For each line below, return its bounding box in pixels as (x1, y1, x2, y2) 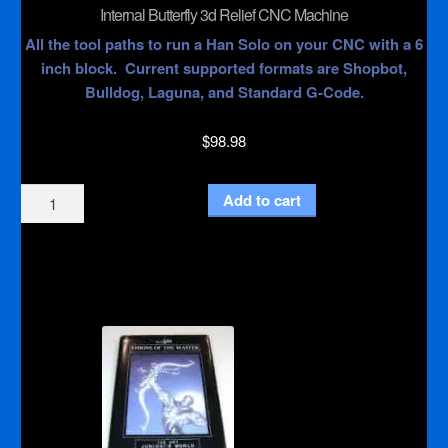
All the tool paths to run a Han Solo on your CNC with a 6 (25, 33, 423, 56)
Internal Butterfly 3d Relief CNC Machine (100, 2, 348, 26)
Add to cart (223, 188, 302, 211)
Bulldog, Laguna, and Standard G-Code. (84, 81, 364, 104)
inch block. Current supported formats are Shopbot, (41, 57, 407, 80)
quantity (19, 327, 77, 350)
